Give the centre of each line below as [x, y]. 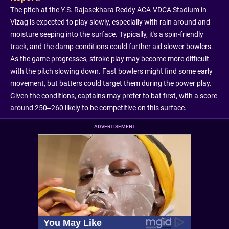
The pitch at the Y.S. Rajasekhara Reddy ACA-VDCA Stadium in [108, 9]
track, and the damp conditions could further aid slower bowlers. [112, 46]
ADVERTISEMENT [114, 126]
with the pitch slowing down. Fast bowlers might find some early [111, 71]
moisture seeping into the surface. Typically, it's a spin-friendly [107, 34]
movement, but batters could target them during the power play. [111, 83]
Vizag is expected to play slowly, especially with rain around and [110, 22]
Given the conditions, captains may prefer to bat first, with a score [114, 95]
